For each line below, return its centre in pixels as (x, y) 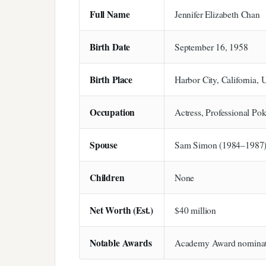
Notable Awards (121, 243)
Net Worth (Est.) (122, 210)
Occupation (113, 112)
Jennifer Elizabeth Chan (217, 14)
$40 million (196, 210)
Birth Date (110, 47)
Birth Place (111, 79)
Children (107, 177)
